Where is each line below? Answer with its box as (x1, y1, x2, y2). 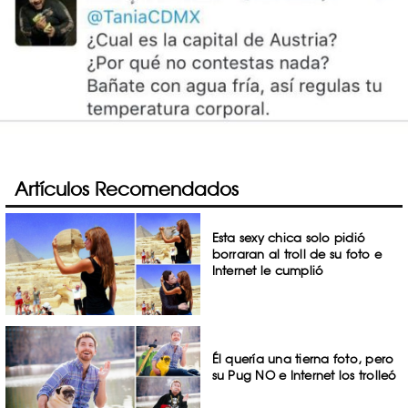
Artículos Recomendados (15, 178, 239, 200)
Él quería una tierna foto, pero (211, 351, 394, 366)
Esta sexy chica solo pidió (211, 230, 366, 245)
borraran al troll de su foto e (211, 247, 382, 261)
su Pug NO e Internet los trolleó (211, 367, 397, 382)
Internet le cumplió (211, 263, 324, 278)
